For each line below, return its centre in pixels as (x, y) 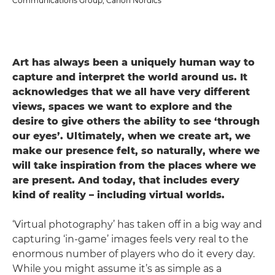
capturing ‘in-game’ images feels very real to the (130, 239)
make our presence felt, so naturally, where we (136, 151)
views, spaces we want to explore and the (122, 107)
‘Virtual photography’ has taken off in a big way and (137, 224)
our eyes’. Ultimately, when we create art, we (131, 136)
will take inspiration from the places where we (134, 165)
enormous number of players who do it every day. (134, 254)
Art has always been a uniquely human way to (134, 62)
